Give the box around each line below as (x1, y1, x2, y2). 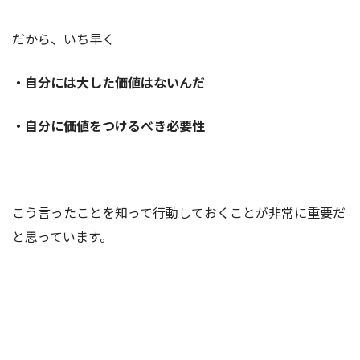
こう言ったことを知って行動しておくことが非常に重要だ (12, 202, 346, 223)
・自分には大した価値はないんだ (12, 72, 205, 92)
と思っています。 (12, 227, 112, 247)
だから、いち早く (12, 29, 115, 49)
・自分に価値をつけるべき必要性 (12, 116, 205, 136)
